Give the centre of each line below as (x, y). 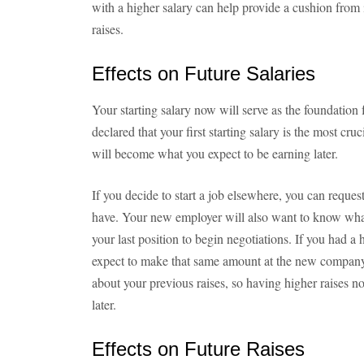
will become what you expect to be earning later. (215, 153)
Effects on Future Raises (198, 349)
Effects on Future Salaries (204, 74)
